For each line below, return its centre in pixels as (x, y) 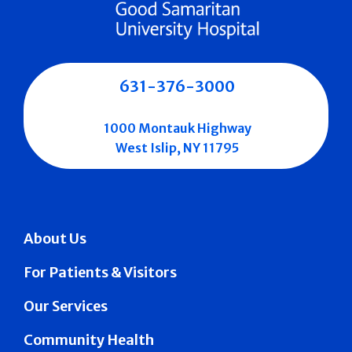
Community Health (89, 339)
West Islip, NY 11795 (177, 147)
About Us (55, 238)
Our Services (66, 306)
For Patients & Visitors (100, 272)
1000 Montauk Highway (177, 128)
